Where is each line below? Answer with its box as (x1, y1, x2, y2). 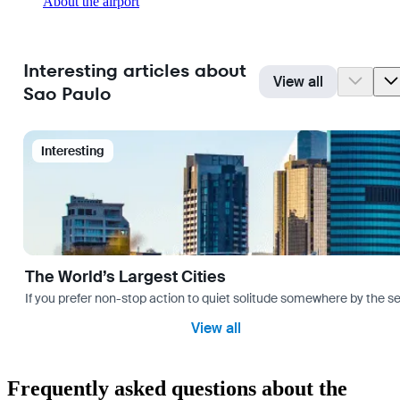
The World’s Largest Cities (25, 266, 226, 288)
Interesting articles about (23, 57, 246, 83)
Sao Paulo (23, 80, 111, 106)
